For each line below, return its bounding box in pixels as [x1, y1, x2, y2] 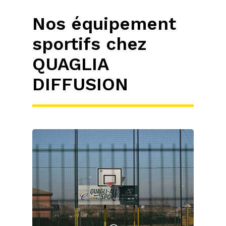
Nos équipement [32, 13, 176, 34]
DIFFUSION [32, 73, 128, 95]
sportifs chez [32, 33, 146, 54]
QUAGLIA [32, 53, 108, 75]
